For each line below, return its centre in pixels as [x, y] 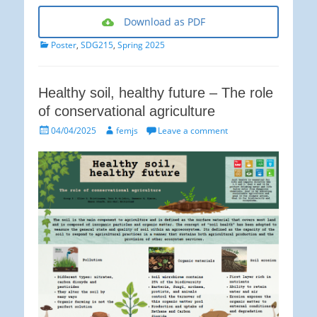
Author [116, 129]
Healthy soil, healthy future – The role [156, 93]
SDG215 [97, 45]
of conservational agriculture [127, 111]
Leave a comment [193, 131]
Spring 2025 [141, 45]
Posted [51, 129]
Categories [59, 44]
